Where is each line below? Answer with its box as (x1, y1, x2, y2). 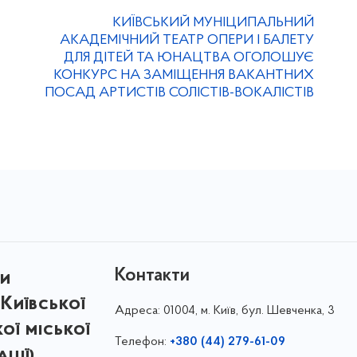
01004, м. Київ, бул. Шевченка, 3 (163, 304, 335, 317)
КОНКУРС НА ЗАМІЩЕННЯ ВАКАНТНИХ (53, 68, 314, 83)
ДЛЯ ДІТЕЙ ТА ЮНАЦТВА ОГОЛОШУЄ (64, 50, 314, 65)
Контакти (114, 266, 190, 285)
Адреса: (114, 304, 163, 317)
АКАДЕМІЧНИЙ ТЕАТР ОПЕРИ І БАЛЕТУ (60, 33, 314, 48)
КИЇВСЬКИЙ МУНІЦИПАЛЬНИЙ (112, 15, 314, 30)
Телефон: (114, 335, 170, 348)
